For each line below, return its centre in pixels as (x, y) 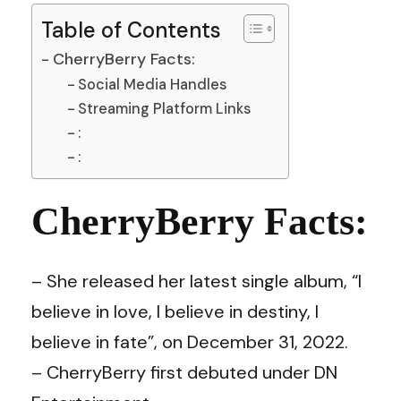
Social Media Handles (152, 85)
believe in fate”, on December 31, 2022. (190, 342)
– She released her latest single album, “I (196, 281)
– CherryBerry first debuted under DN (184, 372)
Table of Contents (131, 30)
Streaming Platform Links (164, 109)
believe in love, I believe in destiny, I (175, 311)
